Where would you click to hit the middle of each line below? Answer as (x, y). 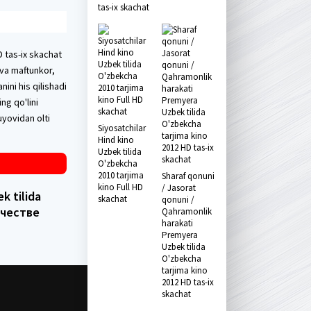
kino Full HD (120, 187)
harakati (177, 223)
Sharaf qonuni (188, 176)
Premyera (179, 235)
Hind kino (116, 140)
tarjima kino (184, 270)
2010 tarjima (121, 175)
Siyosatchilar (122, 128)
